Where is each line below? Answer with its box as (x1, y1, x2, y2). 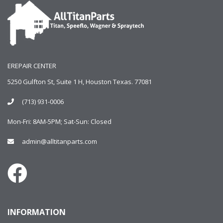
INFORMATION (7, 206, 66, 218)
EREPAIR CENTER (7, 61, 56, 70)
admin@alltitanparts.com (22, 136, 97, 146)
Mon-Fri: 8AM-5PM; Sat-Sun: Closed (7, 116, 111, 126)
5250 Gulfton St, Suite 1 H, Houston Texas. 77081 (7, 77, 152, 86)
